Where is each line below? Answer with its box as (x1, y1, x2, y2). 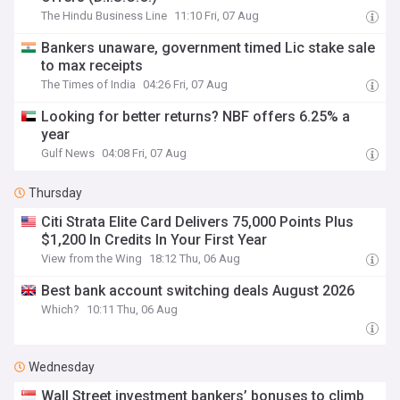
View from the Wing (41, 252, 143, 265)
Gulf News (41, 146, 96, 160)
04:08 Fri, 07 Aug (102, 146, 187, 160)
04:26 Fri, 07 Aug (143, 78, 229, 91)
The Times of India (41, 78, 137, 91)
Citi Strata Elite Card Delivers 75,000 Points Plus (41, 213, 354, 230)
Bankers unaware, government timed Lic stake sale (41, 39, 376, 56)
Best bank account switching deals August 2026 (41, 282, 355, 299)
